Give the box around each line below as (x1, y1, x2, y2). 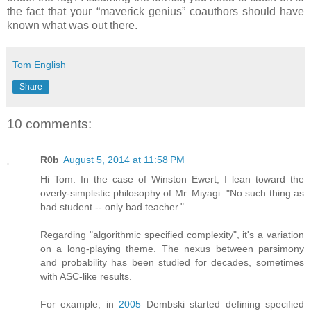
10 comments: (7, 116, 92, 131)
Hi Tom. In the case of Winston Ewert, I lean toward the (40, 174, 304, 185)
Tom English (12, 58, 66, 70)
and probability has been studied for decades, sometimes (40, 257, 304, 269)
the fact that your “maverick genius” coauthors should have (7, 5, 304, 17)
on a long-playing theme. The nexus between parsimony (40, 243, 304, 255)
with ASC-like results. (40, 271, 132, 283)
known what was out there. (7, 19, 137, 31)
